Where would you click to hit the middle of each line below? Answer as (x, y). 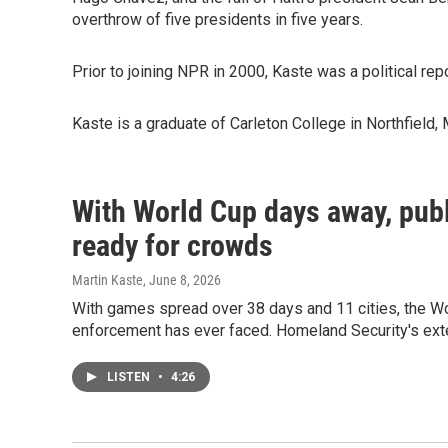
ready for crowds (172, 245)
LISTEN (130, 377)
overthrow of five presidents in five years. (217, 19)
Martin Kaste (107, 280)
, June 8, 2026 (182, 280)
